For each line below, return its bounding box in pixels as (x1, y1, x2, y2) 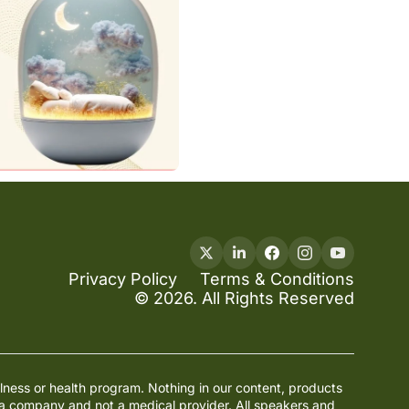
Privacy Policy (68, 268, 177, 288)
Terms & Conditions (200, 268, 354, 288)
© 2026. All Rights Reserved (134, 288, 354, 308)
